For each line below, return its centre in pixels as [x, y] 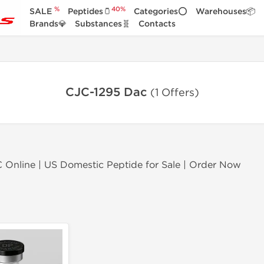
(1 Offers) [174, 93]
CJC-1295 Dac [108, 93]
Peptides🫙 [89, 11]
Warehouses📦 [225, 11]
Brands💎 [48, 24]
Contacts [157, 24]
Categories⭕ [160, 11]
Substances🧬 [102, 24]
